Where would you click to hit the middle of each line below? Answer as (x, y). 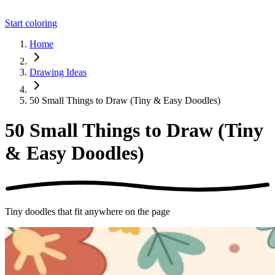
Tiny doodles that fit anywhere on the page (87, 211)
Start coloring (31, 23)
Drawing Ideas (58, 72)
